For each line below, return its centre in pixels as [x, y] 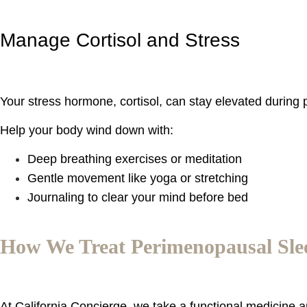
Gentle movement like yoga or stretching [138, 179]
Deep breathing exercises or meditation [135, 159]
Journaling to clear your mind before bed [138, 198]
